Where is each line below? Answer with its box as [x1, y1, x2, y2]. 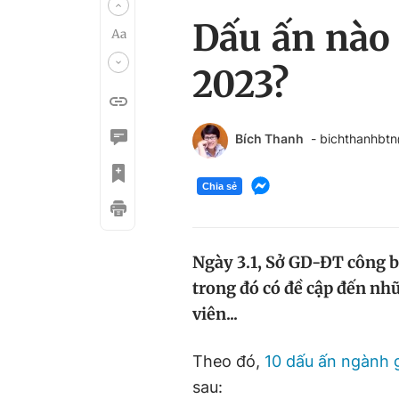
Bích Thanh [235, 131, 304, 146]
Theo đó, [192, 352, 265, 370]
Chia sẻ [202, 180, 237, 191]
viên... [192, 304, 238, 324]
